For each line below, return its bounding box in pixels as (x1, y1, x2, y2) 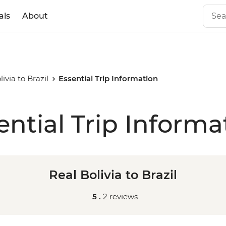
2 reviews (103, 192, 138, 201)
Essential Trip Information (59, 74, 158, 83)
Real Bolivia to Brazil (49, 167, 177, 182)
